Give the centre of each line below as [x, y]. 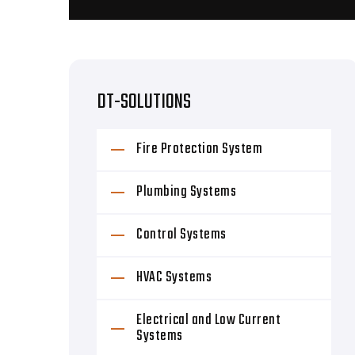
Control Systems [181, 235]
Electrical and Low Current [208, 321]
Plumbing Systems [186, 192]
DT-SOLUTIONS [144, 102]
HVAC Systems [174, 278]
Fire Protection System [199, 149]
